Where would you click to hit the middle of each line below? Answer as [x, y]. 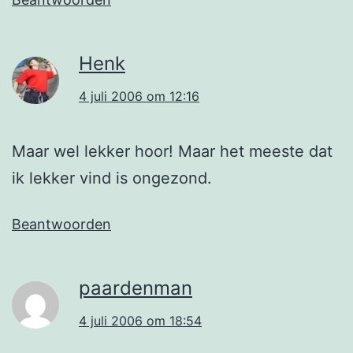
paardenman [136, 288]
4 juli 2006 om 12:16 [139, 96]
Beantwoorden [61, 224]
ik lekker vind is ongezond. [112, 178]
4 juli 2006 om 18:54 [140, 320]
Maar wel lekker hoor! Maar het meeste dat [172, 151]
